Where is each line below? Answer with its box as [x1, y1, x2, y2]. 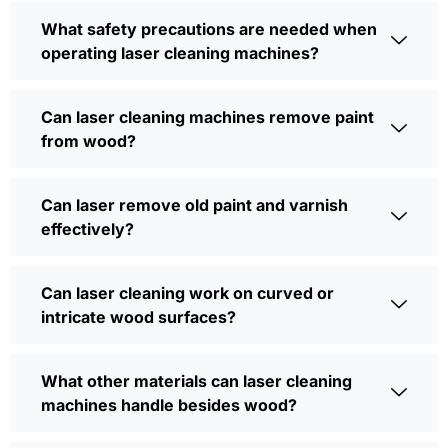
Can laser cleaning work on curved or [41, 283, 334, 304]
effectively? [41, 219, 134, 240]
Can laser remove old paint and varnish [41, 195, 348, 216]
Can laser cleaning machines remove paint [41, 107, 374, 128]
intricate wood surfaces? [41, 307, 236, 328]
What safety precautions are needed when [41, 19, 377, 40]
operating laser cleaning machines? [41, 43, 319, 64]
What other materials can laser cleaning [41, 371, 352, 392]
